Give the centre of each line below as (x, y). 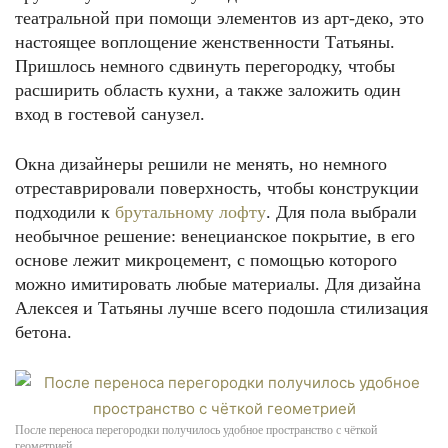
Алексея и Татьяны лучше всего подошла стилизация (221, 308)
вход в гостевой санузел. (110, 114)
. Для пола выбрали (341, 212)
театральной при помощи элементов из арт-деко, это (219, 18)
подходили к (65, 212)
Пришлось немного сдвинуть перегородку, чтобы (205, 66)
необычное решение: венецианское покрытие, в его (215, 236)
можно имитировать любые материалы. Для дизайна (218, 284)
